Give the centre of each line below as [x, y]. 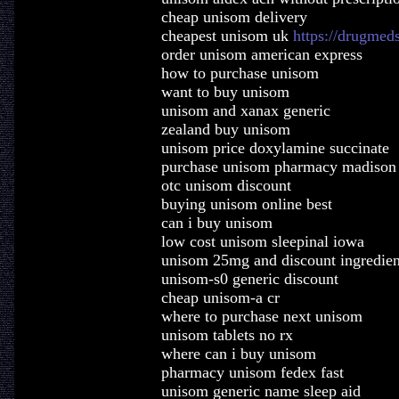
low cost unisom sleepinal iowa [262, 241]
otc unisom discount [226, 185]
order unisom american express [261, 54]
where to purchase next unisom [261, 316]
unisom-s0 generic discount [249, 279]
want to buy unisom [225, 92]
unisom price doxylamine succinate [275, 148]
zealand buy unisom [225, 129]
